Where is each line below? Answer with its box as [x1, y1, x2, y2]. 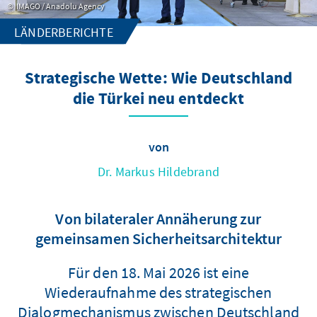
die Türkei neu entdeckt [72, 88, 245, 110]
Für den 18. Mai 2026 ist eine [68, 262, 249, 282]
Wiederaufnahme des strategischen [45, 282, 272, 302]
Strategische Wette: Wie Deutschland [24, 67, 293, 90]
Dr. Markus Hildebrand [97, 163, 220, 180]
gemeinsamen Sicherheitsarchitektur [35, 228, 282, 248]
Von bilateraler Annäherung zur [55, 208, 262, 229]
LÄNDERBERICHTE [14, 23, 113, 40]
